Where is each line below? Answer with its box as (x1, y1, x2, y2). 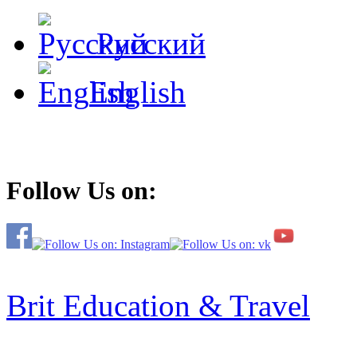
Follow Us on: (6, 176, 157, 206)
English (89, 75, 186, 109)
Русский (96, 26, 206, 61)
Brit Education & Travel (6, 288, 310, 324)
